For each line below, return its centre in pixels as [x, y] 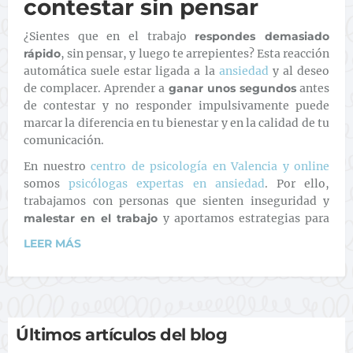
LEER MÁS [52, 243]
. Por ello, [297, 184]
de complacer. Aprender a [94, 88]
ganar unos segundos [230, 88]
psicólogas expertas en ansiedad [167, 184]
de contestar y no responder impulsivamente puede [176, 106]
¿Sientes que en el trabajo [110, 36]
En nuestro [57, 166]
